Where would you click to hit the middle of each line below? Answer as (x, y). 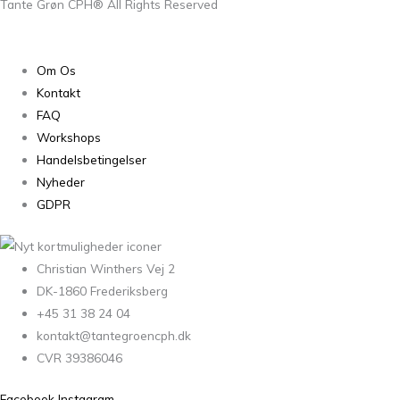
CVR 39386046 (80, 358)
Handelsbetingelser (92, 159)
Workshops (69, 137)
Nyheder (61, 181)
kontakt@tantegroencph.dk (114, 336)
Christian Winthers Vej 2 (106, 269)
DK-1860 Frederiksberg (103, 291)
